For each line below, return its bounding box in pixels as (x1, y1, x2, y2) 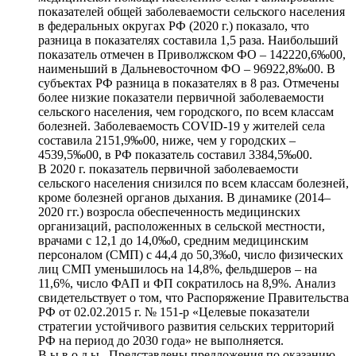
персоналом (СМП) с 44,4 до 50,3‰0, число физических (38, 248, 343, 262)
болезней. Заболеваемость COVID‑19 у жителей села (38, 119, 325, 133)
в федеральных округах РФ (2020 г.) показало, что (38, 19, 309, 33)
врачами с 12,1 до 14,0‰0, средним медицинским (38, 234, 308, 248)
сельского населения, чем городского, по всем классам (38, 105, 334, 119)
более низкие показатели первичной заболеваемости (38, 91, 324, 105)
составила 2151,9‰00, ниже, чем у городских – (38, 133, 296, 148)
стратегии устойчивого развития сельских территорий (38, 319, 335, 334)
